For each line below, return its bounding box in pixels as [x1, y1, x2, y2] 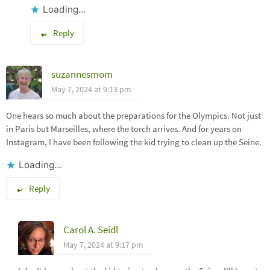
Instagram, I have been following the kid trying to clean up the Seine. [6, 136, 262, 148]
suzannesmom [51, 67, 113, 81]
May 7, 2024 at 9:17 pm [63, 239, 143, 250]
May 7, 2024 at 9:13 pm [51, 84, 131, 95]
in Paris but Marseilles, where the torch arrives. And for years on [6, 123, 242, 135]
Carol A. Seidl [63, 222, 118, 236]
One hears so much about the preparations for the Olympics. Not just [6, 110, 261, 122]
